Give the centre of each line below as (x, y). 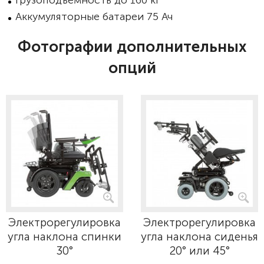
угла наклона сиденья (199, 237)
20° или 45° (199, 251)
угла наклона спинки (65, 237)
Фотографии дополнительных (132, 47)
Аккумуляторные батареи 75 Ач (94, 16)
